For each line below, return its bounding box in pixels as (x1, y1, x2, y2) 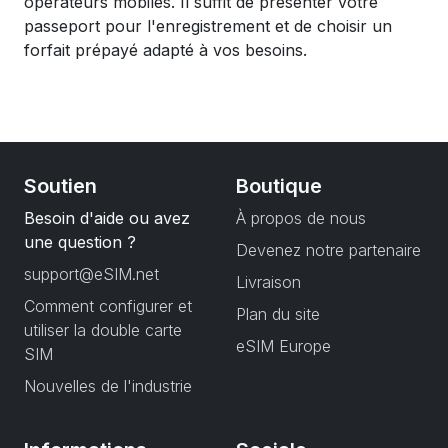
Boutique (236, 174, 322, 198)
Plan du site (236, 304, 320, 324)
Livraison (236, 272, 301, 292)
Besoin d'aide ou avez (24, 208, 190, 228)
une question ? (24, 232, 136, 252)
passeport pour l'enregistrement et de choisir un (24, 16, 392, 36)
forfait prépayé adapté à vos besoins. (24, 40, 307, 60)
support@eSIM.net (24, 264, 159, 284)
